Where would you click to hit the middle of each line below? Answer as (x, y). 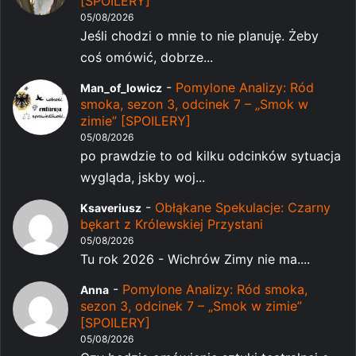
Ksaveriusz (111, 207)
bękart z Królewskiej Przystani (172, 224)
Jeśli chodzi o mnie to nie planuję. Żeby (199, 35)
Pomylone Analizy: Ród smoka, (215, 289)
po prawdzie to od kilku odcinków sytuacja (211, 155)
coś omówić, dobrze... (147, 57)
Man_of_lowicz (121, 87)
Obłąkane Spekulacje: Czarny (243, 207)
